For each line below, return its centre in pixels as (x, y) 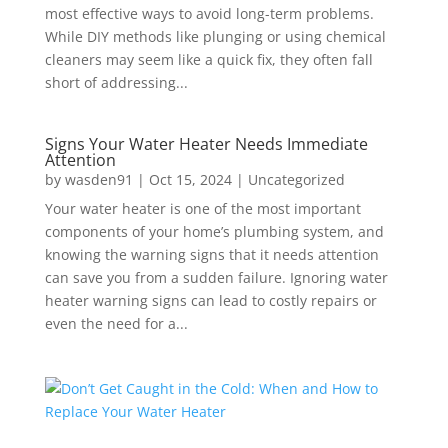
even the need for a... (116, 323)
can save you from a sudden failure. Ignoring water (216, 277)
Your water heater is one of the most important (202, 208)
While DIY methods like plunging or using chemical (215, 36)
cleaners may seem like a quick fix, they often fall (208, 59)
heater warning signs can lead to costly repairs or (210, 300)
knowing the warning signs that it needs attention (211, 254)
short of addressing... (116, 82)
